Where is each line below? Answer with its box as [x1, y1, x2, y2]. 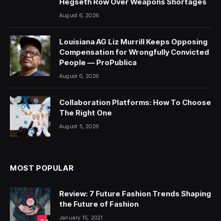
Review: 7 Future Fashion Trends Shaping [59, 189, 211, 199]
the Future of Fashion [59, 199, 139, 209]
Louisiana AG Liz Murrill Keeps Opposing [59, 37, 208, 47]
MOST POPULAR [10, 163, 74, 173]
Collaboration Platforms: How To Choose [59, 98, 211, 108]
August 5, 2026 [59, 123, 99, 130]
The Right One [59, 108, 112, 118]
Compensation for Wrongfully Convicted [59, 47, 209, 57]
